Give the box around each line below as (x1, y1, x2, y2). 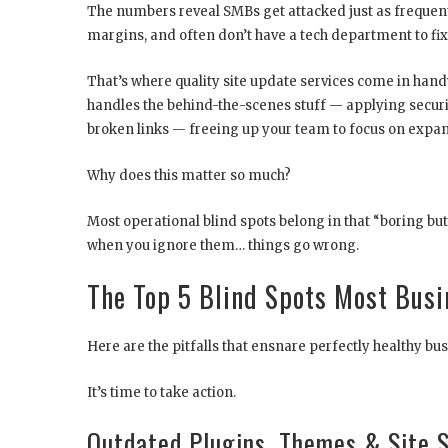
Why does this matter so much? (87, 166, 291, 184)
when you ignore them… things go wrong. (87, 236, 359, 254)
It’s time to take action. (87, 383, 236, 401)
